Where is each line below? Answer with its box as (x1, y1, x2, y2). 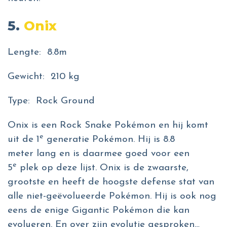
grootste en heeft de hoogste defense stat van (8, 177, 214, 187)
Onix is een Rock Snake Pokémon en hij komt (8, 121, 208, 131)
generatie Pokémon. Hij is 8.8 (44, 135, 175, 145)
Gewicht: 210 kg (8, 72, 83, 82)
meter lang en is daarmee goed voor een (8, 149, 190, 159)
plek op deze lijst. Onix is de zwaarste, (17, 163, 188, 173)
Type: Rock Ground (8, 96, 98, 106)
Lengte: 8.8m (8, 48, 70, 58)
